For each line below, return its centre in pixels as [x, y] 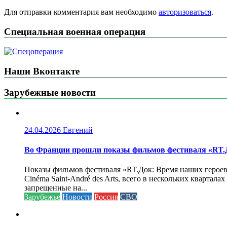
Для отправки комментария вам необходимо [81, 12]
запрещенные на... [56, 188]
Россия [106, 197]
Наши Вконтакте [42, 71]
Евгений [78, 130]
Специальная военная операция [75, 31]
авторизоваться [185, 12]
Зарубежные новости [50, 92]
